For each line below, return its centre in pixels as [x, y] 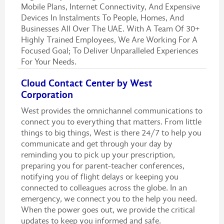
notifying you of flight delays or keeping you [99, 177]
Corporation [47, 95]
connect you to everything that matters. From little [111, 122]
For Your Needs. [48, 62]
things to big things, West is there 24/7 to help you [111, 133]
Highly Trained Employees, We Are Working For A [109, 40]
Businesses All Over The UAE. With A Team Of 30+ [110, 29]
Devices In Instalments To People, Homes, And [102, 18]
